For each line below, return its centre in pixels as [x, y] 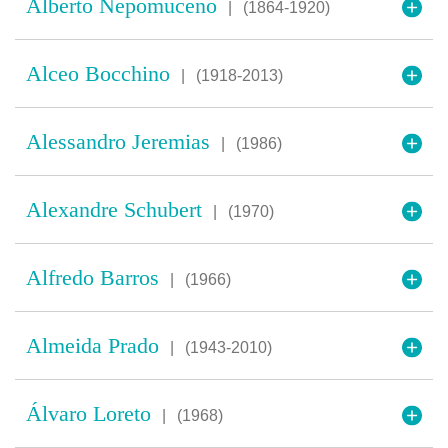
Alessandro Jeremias [121, 141]
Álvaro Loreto [91, 413]
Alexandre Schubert [117, 209]
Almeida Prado [95, 345]
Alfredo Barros [95, 277]
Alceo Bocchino [101, 73]
